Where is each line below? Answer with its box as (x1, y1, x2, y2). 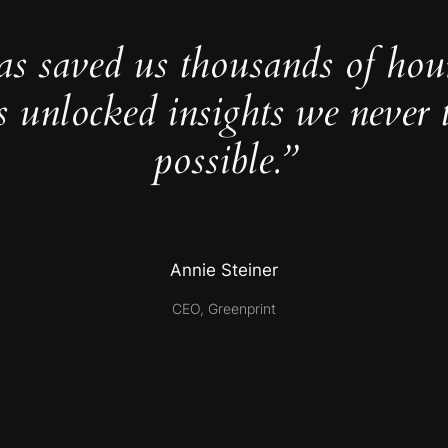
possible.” (152, 133, 296, 189)
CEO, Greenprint (172, 299, 276, 317)
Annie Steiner (170, 260, 278, 281)
